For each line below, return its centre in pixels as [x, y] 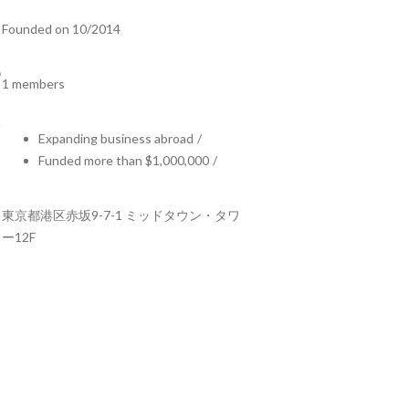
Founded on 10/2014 [61, 29]
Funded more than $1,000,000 [124, 160]
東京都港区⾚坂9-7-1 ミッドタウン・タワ [121, 215]
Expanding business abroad [116, 138]
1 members [33, 84]
